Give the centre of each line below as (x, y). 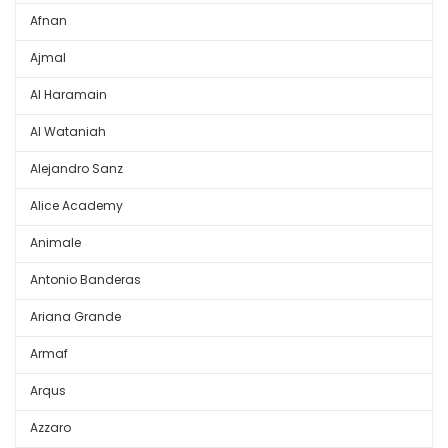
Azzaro (50, 428)
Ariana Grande (75, 317)
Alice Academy (76, 206)
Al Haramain (68, 95)
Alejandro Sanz (76, 169)
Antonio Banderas (85, 280)
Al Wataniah (68, 132)
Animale (55, 243)
